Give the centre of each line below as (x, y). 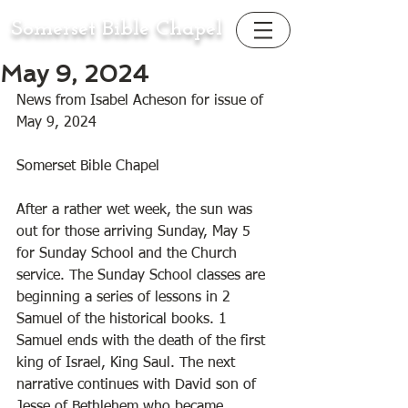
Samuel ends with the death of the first (143, 342)
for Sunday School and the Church (129, 254)
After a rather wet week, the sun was (137, 210)
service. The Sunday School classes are (143, 276)
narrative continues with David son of (138, 385)
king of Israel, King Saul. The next (128, 363)
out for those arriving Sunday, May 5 (136, 232)
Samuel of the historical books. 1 (124, 320)
